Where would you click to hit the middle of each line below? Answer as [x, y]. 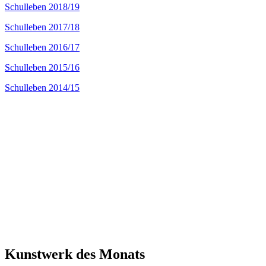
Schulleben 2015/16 [42, 67]
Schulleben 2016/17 [42, 47]
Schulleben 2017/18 [42, 27]
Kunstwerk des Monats [75, 254]
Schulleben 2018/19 [42, 7]
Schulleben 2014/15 [42, 87]
